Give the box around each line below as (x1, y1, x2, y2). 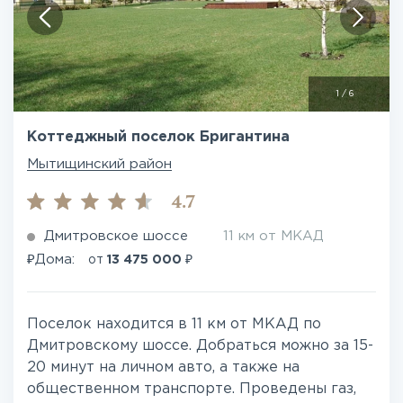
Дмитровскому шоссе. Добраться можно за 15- (27, 339, 373, 353)
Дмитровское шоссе (44, 230, 188, 242)
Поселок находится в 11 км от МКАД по (27, 318, 321, 331)
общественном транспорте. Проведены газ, (27, 382, 356, 396)
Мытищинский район (27, 158, 172, 170)
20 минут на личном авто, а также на (27, 361, 300, 374)
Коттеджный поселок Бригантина (27, 130, 290, 144)
